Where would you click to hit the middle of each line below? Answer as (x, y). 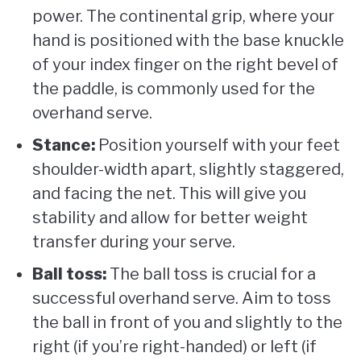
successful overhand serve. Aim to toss (182, 298)
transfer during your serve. (134, 241)
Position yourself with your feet (218, 145)
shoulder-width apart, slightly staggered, (188, 169)
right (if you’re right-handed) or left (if (174, 346)
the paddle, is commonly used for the (174, 88)
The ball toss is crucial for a (211, 274)
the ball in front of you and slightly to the (187, 322)
